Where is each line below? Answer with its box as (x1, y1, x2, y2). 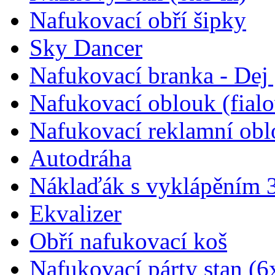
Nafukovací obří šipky (29, 6, 246, 33)
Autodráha (29, 144, 131, 171)
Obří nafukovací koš (29, 227, 227, 254)
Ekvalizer (29, 199, 122, 227)
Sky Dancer (29, 34, 142, 61)
